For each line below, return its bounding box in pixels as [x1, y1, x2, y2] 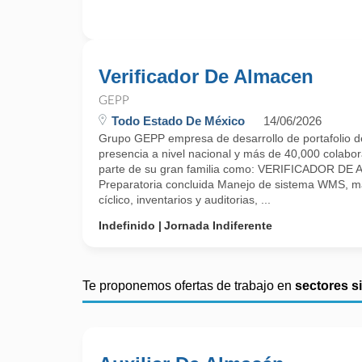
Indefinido [99, 219, 155, 232]
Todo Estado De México [112, 114, 245, 128]
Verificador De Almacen [99, 65, 314, 87]
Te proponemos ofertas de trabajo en [82, 279, 295, 293]
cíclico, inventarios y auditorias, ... [99, 193, 271, 206]
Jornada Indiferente [164, 219, 272, 232]
